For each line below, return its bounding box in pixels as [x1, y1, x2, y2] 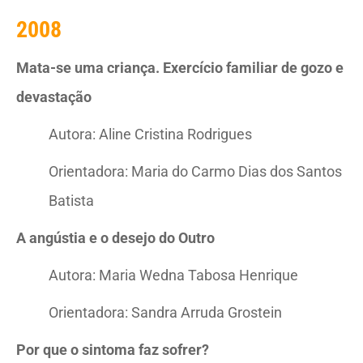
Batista [49, 192, 94, 209]
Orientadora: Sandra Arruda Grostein [49, 304, 282, 321]
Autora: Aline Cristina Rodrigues [49, 126, 252, 143]
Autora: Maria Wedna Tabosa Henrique [49, 267, 298, 284]
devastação [16, 88, 92, 105]
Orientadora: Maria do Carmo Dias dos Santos [49, 163, 342, 180]
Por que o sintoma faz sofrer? [16, 341, 209, 358]
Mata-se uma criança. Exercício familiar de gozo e [16, 59, 344, 76]
